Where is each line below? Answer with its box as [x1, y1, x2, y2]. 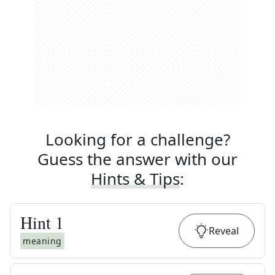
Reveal [209, 224, 239, 238]
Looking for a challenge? [45, 128, 230, 150]
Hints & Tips [91, 168, 180, 190]
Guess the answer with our [37, 148, 238, 170]
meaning [23, 235, 62, 247]
